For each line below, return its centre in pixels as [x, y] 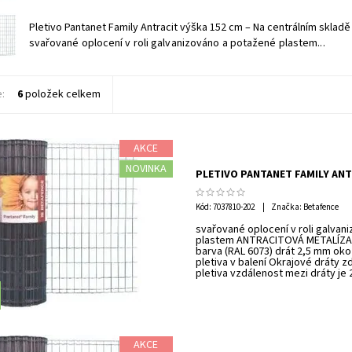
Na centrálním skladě [301, 27]
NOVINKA [146, 169]
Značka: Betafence [305, 207]
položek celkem [61, 95]
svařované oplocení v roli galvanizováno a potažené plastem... [177, 43]
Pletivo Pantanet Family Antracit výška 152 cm [137, 27]
